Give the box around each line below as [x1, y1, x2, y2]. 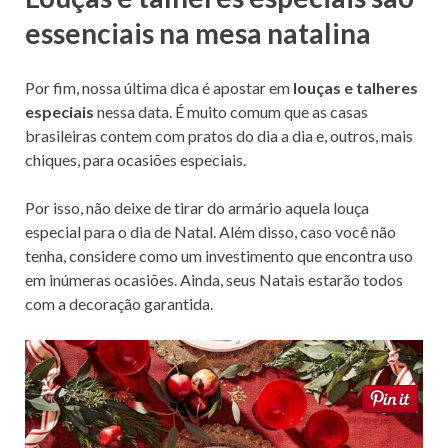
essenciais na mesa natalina [25, 16, 371, 51]
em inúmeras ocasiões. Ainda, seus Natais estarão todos [25, 270, 403, 290]
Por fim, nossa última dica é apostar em [25, 78, 293, 98]
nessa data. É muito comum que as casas [94, 102, 368, 122]
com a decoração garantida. [25, 294, 213, 314]
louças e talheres [293, 78, 418, 98]
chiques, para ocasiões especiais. [25, 150, 246, 170]
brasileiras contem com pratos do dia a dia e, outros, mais [25, 126, 413, 146]
